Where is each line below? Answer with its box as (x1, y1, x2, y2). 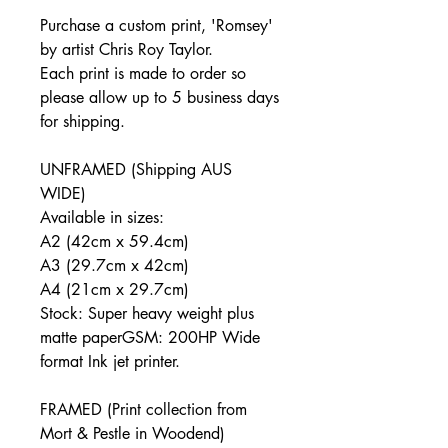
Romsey (216, 15, 268, 36)
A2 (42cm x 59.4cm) (40, 231, 194, 252)
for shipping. (40, 111, 125, 132)
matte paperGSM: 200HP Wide (40, 327, 260, 348)
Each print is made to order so (40, 63, 246, 84)
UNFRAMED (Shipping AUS (40, 159, 232, 180)
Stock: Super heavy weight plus (40, 303, 254, 324)
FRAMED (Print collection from (40, 399, 247, 420)
